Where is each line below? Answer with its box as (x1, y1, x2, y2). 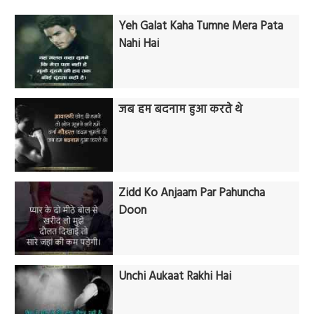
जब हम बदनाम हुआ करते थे (118, 100, 243, 120)
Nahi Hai (118, 34, 160, 54)
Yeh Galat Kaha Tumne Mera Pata (118, 17, 284, 36)
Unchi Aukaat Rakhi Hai (118, 267, 232, 287)
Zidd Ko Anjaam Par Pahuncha (118, 184, 266, 203)
